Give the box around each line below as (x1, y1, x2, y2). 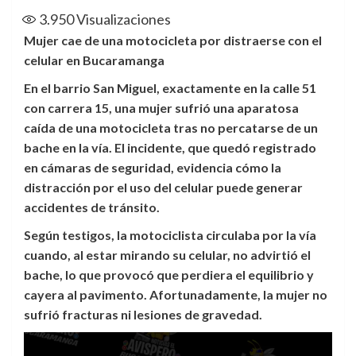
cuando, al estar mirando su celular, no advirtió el (24, 246, 311, 262)
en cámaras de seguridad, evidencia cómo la (24, 159, 281, 175)
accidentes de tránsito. (24, 199, 160, 215)
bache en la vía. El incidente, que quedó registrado (24, 139, 316, 155)
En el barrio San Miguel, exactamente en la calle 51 (24, 79, 316, 95)
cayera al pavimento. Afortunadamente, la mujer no (24, 286, 327, 302)
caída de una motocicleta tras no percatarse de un (24, 119, 318, 135)
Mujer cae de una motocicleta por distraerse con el (24, 32, 322, 48)
